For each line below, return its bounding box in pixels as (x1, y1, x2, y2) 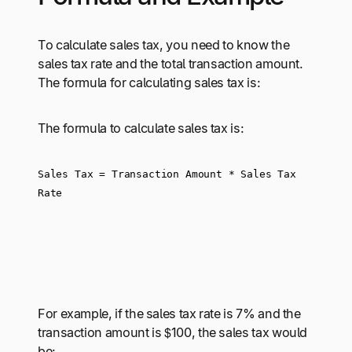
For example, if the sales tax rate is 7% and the (38, 306, 301, 322)
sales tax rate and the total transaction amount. (38, 55, 303, 71)
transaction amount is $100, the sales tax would (38, 324, 308, 341)
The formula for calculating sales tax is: (38, 74, 261, 90)
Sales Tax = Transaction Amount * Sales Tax (38, 167, 296, 180)
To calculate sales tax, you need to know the (38, 36, 290, 53)
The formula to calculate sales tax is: (38, 120, 244, 137)
